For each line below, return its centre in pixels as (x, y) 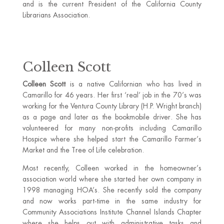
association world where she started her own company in (112, 179)
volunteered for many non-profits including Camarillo (112, 128)
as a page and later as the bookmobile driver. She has (112, 117)
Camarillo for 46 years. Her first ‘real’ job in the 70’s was (112, 95)
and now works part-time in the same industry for (112, 201)
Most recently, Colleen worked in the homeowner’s (112, 168)
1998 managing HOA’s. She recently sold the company (112, 190)
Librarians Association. (56, 15)
